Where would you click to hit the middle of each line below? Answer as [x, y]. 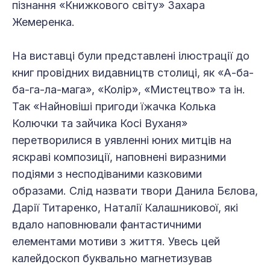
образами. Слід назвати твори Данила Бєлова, [135, 190]
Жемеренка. [45, 22]
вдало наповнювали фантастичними [107, 224]
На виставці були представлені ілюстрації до [131, 55]
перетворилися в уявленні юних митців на [122, 140]
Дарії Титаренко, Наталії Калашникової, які [125, 207]
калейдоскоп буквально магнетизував [112, 258]
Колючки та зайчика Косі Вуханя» [100, 123]
